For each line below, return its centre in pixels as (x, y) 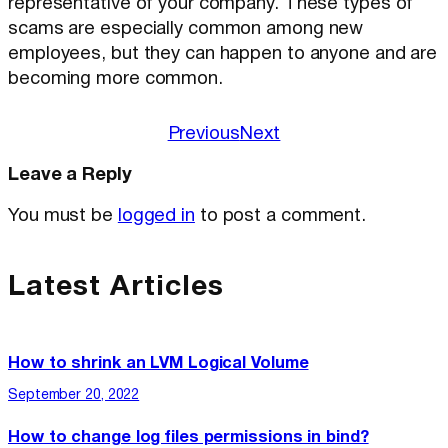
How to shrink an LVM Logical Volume (158, 363)
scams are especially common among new (186, 30)
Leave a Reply (70, 175)
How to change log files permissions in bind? (188, 437)
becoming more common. (115, 80)
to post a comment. (280, 217)
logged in (156, 217)
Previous (203, 135)
